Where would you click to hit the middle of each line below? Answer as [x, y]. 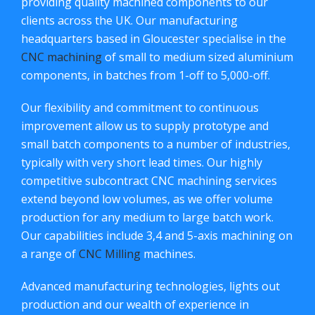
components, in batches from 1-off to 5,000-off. [146, 75]
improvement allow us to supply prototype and [145, 126]
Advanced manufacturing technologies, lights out [150, 286]
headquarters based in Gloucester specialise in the [154, 38]
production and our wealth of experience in [135, 304]
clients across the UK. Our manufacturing [129, 20]
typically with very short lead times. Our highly [142, 162]
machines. [168, 253]
